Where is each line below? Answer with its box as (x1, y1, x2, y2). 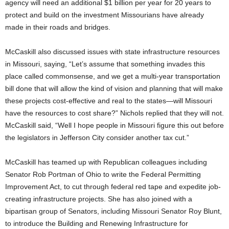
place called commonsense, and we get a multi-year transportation (5, 72, 220, 80)
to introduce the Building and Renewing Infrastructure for (5, 219, 188, 227)
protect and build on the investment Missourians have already (5, 11, 204, 19)
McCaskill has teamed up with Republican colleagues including (5, 158, 207, 166)
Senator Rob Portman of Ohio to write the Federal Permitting (5, 170, 201, 178)
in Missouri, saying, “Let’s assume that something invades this (5, 60, 205, 68)
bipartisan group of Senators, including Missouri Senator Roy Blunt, (5, 207, 222, 215)
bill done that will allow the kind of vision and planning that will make (5, 84, 223, 93)
